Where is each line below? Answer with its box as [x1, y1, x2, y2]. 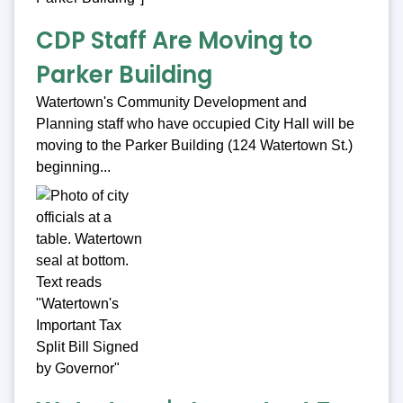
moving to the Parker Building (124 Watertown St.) [36, 138, 353, 154]
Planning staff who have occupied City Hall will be [36, 116, 354, 132]
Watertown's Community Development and [36, 94, 307, 111]
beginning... [36, 159, 111, 175]
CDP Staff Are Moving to [36, 24, 313, 58]
